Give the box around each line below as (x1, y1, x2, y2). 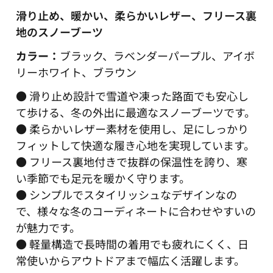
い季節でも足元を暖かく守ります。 (16, 170, 190, 186)
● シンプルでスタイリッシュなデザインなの (16, 186, 237, 203)
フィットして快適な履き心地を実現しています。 (16, 137, 255, 154)
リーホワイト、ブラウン (16, 64, 136, 80)
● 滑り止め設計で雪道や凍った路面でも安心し (16, 88, 249, 104)
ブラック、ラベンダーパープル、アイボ (60, 48, 255, 64)
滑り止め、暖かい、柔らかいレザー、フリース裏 (16, 7, 257, 24)
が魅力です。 (16, 219, 80, 236)
